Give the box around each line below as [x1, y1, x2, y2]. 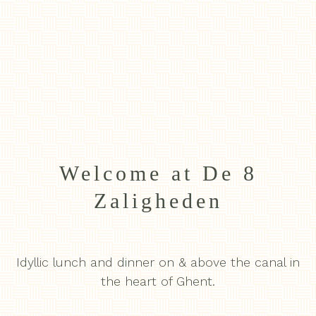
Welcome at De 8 [59, 162, 257, 186]
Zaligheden [93, 189, 223, 213]
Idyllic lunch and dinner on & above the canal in [16, 255, 300, 270]
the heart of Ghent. [101, 274, 215, 289]
